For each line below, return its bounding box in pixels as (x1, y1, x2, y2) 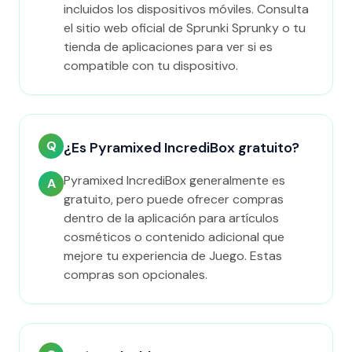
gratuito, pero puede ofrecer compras (64, 191, 284, 207)
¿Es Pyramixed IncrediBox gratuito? (64, 138, 299, 157)
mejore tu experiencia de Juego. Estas (64, 247, 282, 264)
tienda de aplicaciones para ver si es (64, 38, 273, 55)
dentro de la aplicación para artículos (64, 210, 279, 226)
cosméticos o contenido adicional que (64, 229, 284, 245)
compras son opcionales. (64, 266, 207, 283)
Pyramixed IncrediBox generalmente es (64, 172, 285, 189)
